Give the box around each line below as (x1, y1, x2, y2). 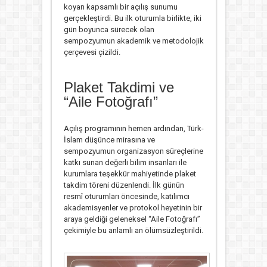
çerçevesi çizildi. (63, 48, 120, 57)
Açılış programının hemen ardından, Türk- (63, 124, 204, 133)
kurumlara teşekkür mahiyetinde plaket (63, 169, 196, 179)
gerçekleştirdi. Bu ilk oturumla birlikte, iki (63, 14, 201, 23)
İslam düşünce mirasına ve (63, 135, 155, 145)
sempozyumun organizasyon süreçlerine (63, 147, 203, 156)
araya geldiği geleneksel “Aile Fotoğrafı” (63, 215, 200, 224)
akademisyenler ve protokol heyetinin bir (63, 203, 202, 213)
